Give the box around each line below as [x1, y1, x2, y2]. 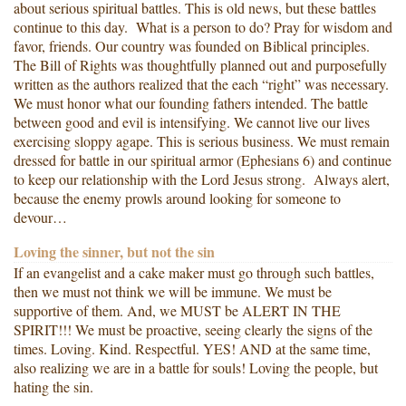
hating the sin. [14, 376, 93, 396]
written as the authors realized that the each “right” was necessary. [14, 73, 389, 93]
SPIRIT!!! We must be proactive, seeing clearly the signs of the [14, 319, 372, 339]
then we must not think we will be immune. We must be [14, 281, 332, 301]
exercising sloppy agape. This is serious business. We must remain [14, 130, 390, 150]
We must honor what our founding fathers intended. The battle [14, 92, 368, 112]
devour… [14, 207, 67, 227]
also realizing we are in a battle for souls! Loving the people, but [14, 357, 378, 377]
